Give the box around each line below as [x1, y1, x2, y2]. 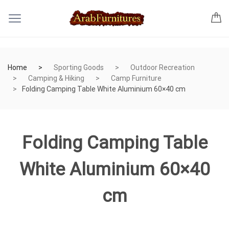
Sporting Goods [54, 63, 104, 72]
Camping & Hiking [28, 74, 84, 82]
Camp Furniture [111, 74, 162, 82]
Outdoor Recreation [130, 63, 195, 72]
